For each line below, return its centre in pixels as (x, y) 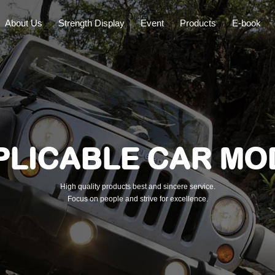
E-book (246, 23)
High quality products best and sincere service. (137, 186)
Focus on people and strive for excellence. (137, 199)
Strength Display (91, 23)
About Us (24, 23)
